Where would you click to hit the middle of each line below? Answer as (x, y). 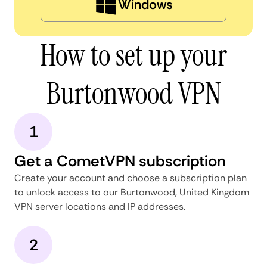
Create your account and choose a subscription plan (131, 178)
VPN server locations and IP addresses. (100, 206)
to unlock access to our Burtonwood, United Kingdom (132, 192)
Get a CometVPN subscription (120, 161)
